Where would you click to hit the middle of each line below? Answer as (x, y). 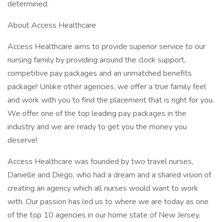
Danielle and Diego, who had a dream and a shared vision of (109, 175)
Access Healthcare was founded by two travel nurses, (100, 162)
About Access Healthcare (52, 25)
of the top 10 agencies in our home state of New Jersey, (104, 215)
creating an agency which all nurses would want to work (103, 188)
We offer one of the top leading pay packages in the (97, 113)
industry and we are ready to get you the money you (97, 127)
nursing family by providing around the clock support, (97, 60)
